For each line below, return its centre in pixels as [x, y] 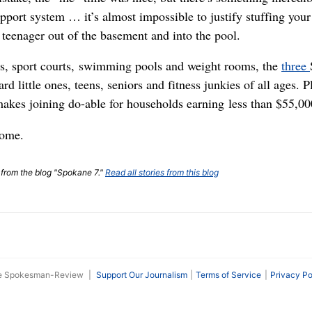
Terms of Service [229, 274]
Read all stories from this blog [162, 172]
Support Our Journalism [141, 274]
